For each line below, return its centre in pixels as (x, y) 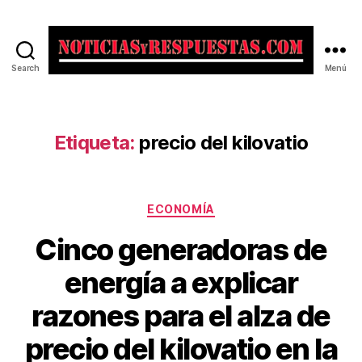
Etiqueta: (94, 143)
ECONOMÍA (181, 209)
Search (25, 68)
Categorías (216, 206)
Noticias (208, 82)
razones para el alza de (181, 316)
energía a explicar (181, 282)
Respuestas (220, 117)
